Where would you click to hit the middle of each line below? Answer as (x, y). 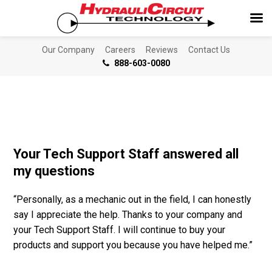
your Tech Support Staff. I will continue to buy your (120, 230)
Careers (120, 50)
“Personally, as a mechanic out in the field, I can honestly (133, 200)
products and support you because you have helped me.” (133, 245)
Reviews (162, 50)
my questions (54, 171)
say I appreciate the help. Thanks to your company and (128, 215)
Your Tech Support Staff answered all (126, 154)
